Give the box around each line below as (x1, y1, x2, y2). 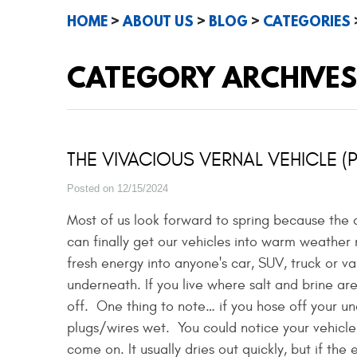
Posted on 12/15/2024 (67, 182, 168, 194)
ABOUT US (123, 10, 194, 31)
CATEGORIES (263, 10, 351, 31)
